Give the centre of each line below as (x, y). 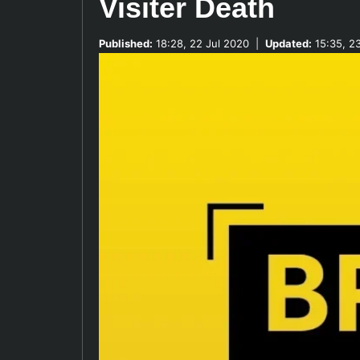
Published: (126, 43)
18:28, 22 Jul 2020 (201, 43)
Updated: (288, 43)
